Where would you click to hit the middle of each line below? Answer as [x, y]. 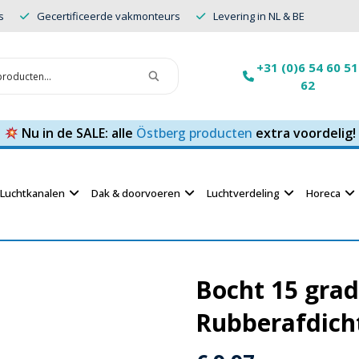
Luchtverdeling [243, 193]
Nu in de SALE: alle [77, 133]
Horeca [323, 193]
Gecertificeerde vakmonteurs [109, 16]
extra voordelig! [304, 133]
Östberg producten [194, 133]
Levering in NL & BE [259, 16]
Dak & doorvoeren [136, 193]
